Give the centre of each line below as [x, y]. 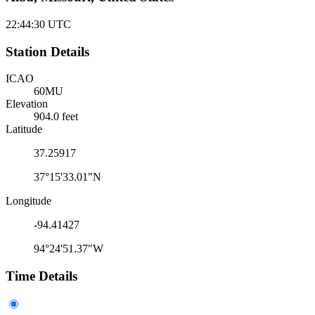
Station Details [47, 51]
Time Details [41, 276]
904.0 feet [56, 117]
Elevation [27, 104]
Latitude [24, 129]
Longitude [28, 201]
